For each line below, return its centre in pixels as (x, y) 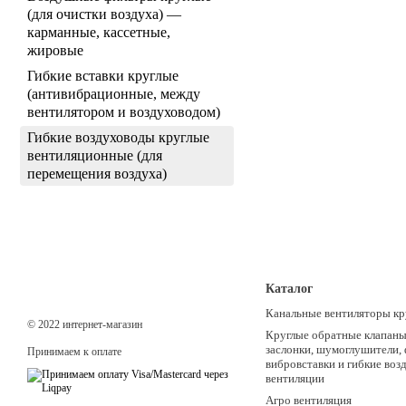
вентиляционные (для (95, 155)
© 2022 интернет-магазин (85, 324)
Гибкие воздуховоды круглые (118, 137)
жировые (55, 50)
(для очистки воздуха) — (104, 14)
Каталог (289, 289)
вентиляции (295, 378)
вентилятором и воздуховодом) (124, 112)
